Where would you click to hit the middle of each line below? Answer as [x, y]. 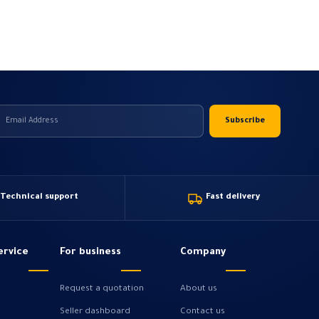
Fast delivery [233, 197]
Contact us [203, 312]
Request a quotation [102, 289]
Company [203, 252]
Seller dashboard [95, 312]
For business [91, 252]
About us [199, 289]
